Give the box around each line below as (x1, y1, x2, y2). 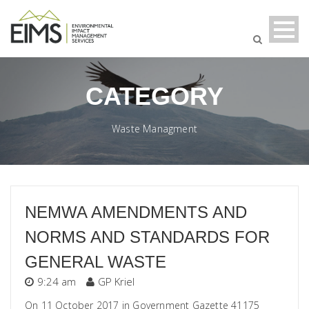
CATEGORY (86, 81, 223, 110)
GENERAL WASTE (25, 252, 166, 271)
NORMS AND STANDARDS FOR (25, 227, 270, 246)
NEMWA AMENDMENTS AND (25, 202, 247, 221)
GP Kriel (98, 274, 134, 288)
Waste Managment (112, 121, 197, 135)
